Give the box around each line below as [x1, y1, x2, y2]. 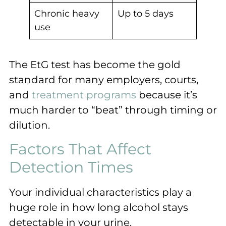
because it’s [136, 89, 197, 101]
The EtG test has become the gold [9, 59, 181, 71]
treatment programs [32, 89, 136, 101]
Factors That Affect [9, 139, 151, 158]
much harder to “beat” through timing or [9, 104, 217, 117]
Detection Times [9, 157, 133, 177]
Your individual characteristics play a [9, 186, 192, 198]
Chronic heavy [34, 8, 99, 20]
